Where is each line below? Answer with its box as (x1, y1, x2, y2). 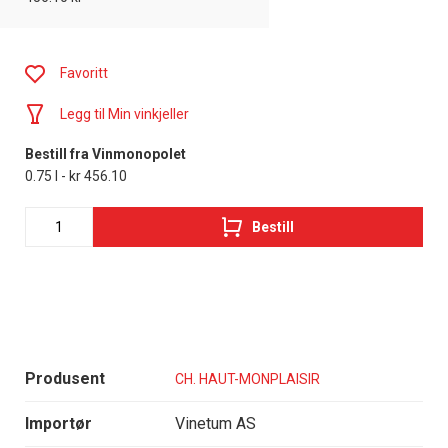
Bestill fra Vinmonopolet (25, 146, 186, 163)
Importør (25, 414, 92, 434)
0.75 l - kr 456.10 (25, 168, 127, 185)
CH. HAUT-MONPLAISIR (175, 370, 320, 387)
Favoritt (60, 65, 108, 82)
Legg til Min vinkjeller (60, 106, 189, 123)
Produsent (25, 369, 105, 389)
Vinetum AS (175, 414, 256, 434)
